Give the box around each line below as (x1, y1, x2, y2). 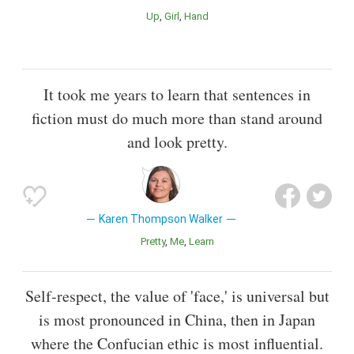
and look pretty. (126, 130, 228, 153)
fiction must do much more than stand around (32, 107, 322, 129)
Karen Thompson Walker (99, 212, 224, 225)
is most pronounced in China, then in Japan (39, 308, 315, 330)
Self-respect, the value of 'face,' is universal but (24, 284, 330, 307)
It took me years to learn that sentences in (43, 83, 311, 105)
